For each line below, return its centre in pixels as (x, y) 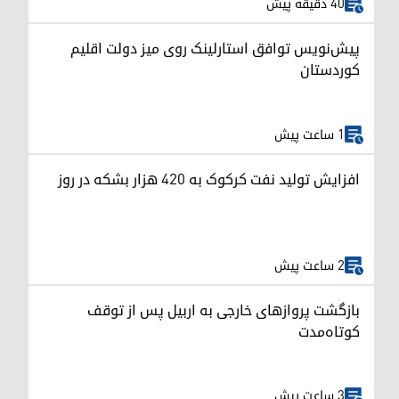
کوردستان (330, 71)
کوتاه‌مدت (329, 332)
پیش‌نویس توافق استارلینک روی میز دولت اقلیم (215, 49)
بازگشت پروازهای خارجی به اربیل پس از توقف (224, 310)
